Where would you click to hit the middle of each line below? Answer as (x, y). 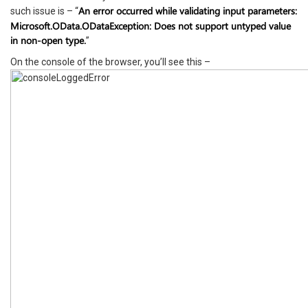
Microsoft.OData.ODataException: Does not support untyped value (151, 26)
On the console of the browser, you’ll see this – (110, 62)
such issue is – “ (44, 11)
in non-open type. (48, 40)
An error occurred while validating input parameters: (188, 11)
